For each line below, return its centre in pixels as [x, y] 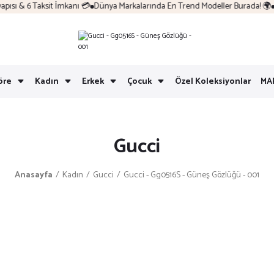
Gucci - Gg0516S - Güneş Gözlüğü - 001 [191, 175]
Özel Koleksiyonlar [213, 81]
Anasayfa [34, 175]
